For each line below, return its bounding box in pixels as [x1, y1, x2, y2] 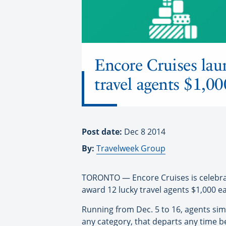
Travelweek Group [96, 142, 165, 154]
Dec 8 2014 [124, 126, 165, 137]
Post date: [82, 126, 124, 137]
